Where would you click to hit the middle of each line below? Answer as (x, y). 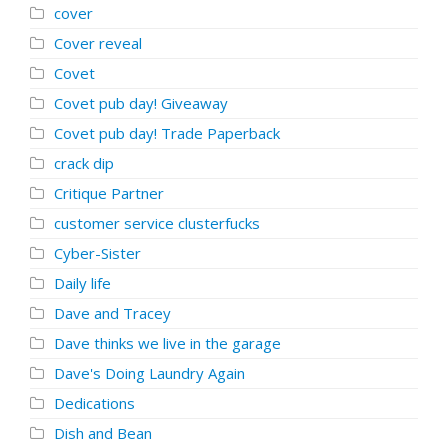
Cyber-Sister (97, 253)
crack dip (84, 163)
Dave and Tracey (112, 313)
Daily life (82, 283)
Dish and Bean (103, 433)
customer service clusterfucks (157, 223)
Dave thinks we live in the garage (167, 343)
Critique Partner (109, 193)
